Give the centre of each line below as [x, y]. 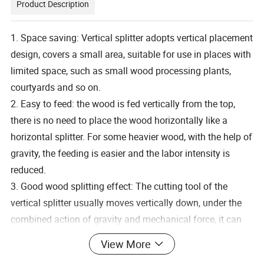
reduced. [29, 169]
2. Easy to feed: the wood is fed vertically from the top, [123, 103]
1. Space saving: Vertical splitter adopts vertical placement [132, 37]
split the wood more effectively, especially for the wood [124, 235]
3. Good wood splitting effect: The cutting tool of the [119, 186]
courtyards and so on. [56, 87]
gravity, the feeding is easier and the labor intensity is [121, 153]
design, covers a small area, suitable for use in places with [131, 54]
